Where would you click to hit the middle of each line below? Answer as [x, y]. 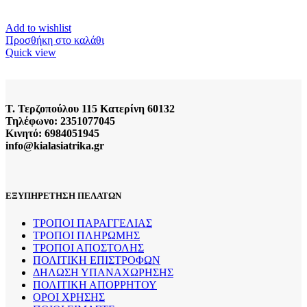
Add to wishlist [38, 28]
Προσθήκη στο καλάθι [55, 40]
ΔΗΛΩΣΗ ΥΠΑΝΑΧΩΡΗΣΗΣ [103, 272]
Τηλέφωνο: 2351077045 [60, 121]
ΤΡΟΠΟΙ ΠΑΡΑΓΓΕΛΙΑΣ [93, 223]
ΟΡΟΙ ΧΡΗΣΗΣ [69, 297]
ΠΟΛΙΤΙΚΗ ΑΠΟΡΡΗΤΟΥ [95, 284]
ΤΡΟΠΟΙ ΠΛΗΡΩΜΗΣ [86, 235]
